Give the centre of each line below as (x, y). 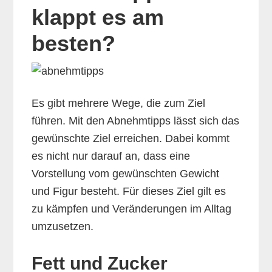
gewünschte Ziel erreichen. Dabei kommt (131, 139)
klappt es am (98, 18)
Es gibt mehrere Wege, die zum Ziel (119, 104)
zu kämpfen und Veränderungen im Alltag (132, 209)
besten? (74, 44)
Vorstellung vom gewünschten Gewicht (126, 174)
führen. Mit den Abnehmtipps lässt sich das (136, 121)
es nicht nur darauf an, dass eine (111, 156)
